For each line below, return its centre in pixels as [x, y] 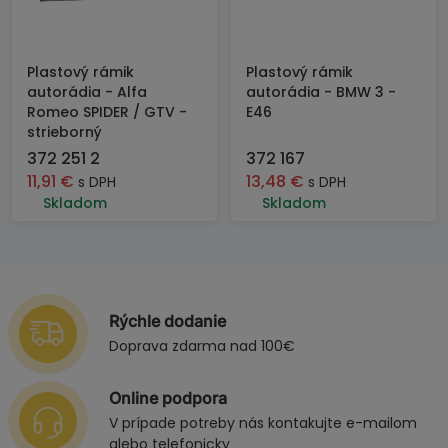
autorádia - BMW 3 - [321, 92]
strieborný [64, 132]
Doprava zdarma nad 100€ [202, 346]
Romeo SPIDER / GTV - [107, 112]
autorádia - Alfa [87, 92]
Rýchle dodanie [167, 321]
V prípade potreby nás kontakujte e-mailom [263, 423]
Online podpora [168, 398]
